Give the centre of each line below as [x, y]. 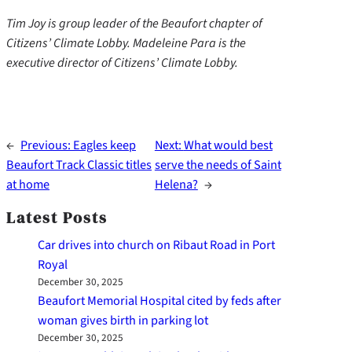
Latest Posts [57, 218]
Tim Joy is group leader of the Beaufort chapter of [134, 24]
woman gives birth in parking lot [123, 321]
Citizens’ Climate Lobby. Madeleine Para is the [126, 43]
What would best [228, 145]
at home [28, 185]
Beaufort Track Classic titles [79, 165]
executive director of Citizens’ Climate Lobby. [122, 63]
